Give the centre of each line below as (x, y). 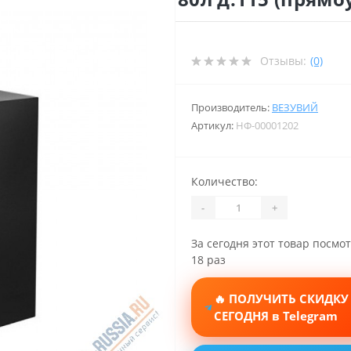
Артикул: (213, 126)
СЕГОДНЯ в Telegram (276, 316)
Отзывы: (283, 61)
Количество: (224, 182)
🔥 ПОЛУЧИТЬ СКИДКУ (282, 299)
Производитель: (232, 108)
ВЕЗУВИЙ (295, 108)
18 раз (208, 260)
